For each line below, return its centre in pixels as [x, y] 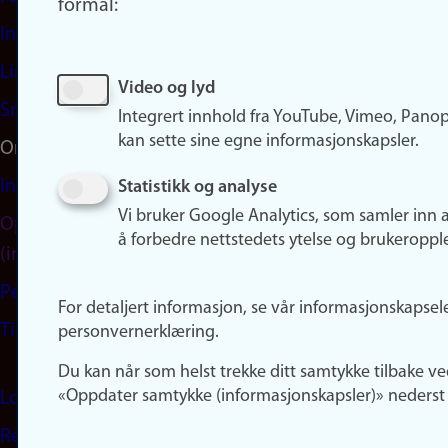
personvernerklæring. [138, 332]
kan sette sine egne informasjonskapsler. [268, 141]
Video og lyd [166, 88]
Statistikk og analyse [197, 187]
